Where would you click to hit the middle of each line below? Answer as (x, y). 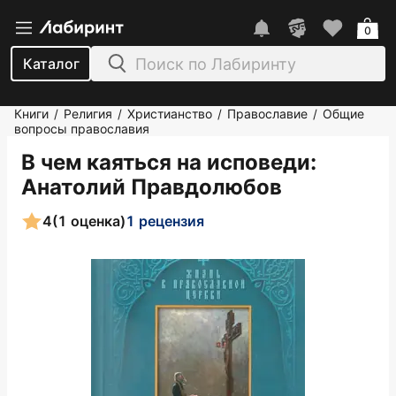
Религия (88, 114)
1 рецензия (165, 221)
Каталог (51, 64)
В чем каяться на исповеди (166, 162)
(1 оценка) (89, 221)
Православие (267, 114)
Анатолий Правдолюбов (152, 187)
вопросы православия (82, 129)
